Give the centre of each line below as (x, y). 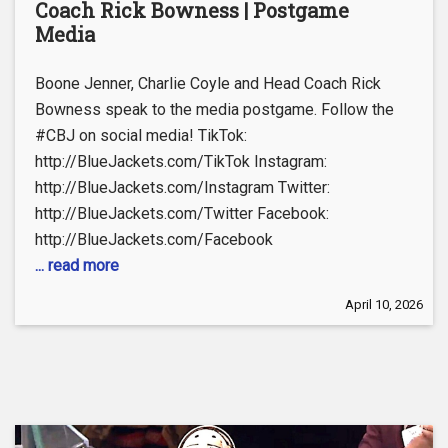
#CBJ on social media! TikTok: (141, 136)
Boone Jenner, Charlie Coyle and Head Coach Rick (208, 84)
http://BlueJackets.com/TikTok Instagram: (181, 162)
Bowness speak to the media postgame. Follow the (214, 110)
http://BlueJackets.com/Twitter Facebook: (182, 214)
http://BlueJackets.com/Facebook (154, 240)
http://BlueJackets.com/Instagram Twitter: (182, 188)
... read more (77, 266)
